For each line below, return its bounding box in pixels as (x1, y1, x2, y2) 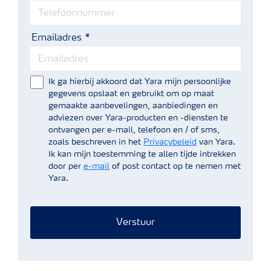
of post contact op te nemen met (109, 162, 241, 171)
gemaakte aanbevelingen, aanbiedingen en (48, 102, 218, 111)
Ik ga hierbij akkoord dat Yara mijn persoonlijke (48, 77, 231, 87)
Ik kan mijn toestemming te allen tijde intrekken (48, 150, 236, 159)
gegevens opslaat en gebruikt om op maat (48, 90, 214, 99)
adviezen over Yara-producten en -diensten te (48, 114, 228, 123)
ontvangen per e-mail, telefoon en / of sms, (48, 126, 220, 135)
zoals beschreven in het (48, 138, 143, 147)
